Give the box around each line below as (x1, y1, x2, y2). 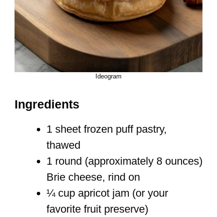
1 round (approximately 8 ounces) (46, 155, 202, 168)
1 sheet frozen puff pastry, (46, 123, 167, 136)
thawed (46, 139, 80, 152)
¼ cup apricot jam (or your (46, 187, 168, 200)
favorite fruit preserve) (46, 203, 148, 216)
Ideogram (95, 73, 122, 80)
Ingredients (15, 97, 79, 111)
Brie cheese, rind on (46, 171, 140, 184)
